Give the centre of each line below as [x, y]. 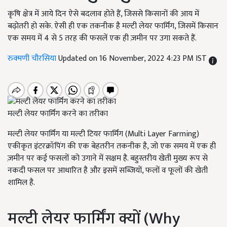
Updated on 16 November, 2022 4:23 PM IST [134, 59]
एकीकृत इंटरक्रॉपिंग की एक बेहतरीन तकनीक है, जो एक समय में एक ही [112, 146]
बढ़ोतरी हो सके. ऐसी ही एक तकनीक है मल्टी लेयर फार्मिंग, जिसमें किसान [113, 26]
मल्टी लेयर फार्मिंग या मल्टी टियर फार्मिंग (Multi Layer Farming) [103, 134]
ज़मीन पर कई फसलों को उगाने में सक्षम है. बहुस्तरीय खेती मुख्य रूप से [108, 159]
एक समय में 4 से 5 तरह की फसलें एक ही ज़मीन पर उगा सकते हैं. [102, 38]
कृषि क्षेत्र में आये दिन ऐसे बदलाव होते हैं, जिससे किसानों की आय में [103, 14]
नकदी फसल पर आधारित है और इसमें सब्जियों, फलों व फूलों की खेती [108, 171]
